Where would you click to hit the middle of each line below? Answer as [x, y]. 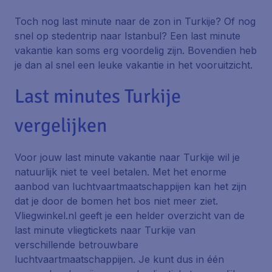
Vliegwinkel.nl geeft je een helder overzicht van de [130, 216]
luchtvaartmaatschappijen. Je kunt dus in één [119, 259]
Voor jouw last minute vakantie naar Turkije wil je [127, 157]
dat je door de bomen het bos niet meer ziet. [116, 201]
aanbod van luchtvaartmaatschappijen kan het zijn [131, 186]
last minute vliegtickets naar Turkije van [105, 230]
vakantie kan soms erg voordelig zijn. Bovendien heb [136, 50]
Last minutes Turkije [98, 96]
